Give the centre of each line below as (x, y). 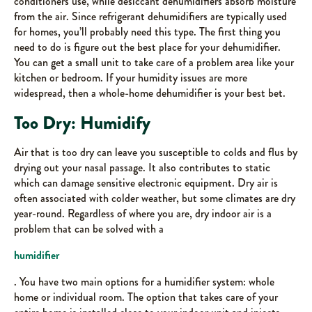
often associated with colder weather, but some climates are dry (155, 198)
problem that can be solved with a (89, 229)
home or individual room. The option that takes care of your (146, 297)
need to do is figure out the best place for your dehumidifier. (147, 47)
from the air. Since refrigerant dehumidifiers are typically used (150, 16)
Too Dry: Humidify (82, 123)
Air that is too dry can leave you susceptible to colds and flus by (156, 152)
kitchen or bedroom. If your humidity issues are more (131, 78)
